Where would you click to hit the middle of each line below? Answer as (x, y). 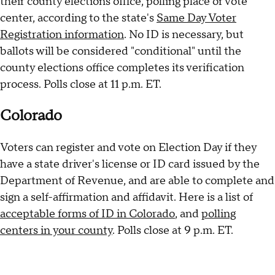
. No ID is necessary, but (184, 34)
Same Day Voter (196, 18)
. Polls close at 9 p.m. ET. (173, 230)
